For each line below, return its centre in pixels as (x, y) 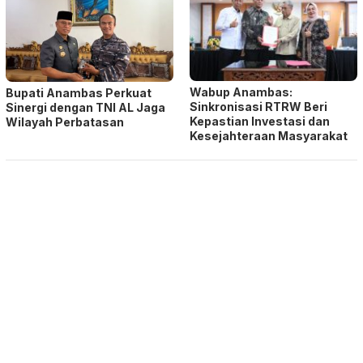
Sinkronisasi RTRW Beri (258, 107)
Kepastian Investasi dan (260, 122)
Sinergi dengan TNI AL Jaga (85, 108)
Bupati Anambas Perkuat (79, 93)
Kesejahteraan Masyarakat (269, 136)
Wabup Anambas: (241, 92)
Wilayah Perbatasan (65, 122)
